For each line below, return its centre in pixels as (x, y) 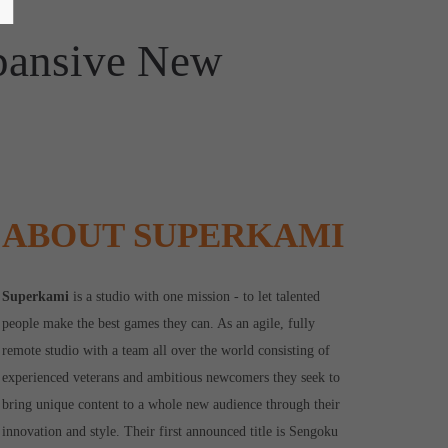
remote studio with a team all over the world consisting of (166, 350)
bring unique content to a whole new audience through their (171, 404)
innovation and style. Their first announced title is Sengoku (170, 431)
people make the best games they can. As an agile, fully (159, 323)
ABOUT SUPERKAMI (174, 235)
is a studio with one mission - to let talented (195, 296)
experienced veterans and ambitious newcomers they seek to (171, 377)
